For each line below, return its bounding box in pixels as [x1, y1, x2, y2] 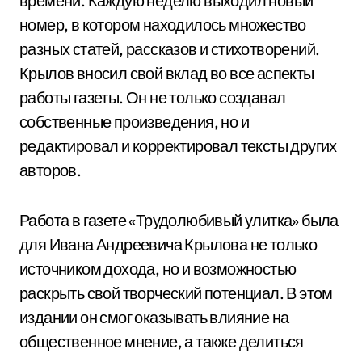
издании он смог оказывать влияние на [19, 307, 289, 327]
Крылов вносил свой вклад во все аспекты [19, 63, 314, 83]
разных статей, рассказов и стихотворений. [19, 39, 320, 59]
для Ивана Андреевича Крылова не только [19, 234, 318, 255]
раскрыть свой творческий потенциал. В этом [19, 283, 333, 303]
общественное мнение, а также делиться [19, 331, 304, 351]
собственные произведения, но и [19, 112, 249, 132]
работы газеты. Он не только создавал [19, 87, 286, 107]
